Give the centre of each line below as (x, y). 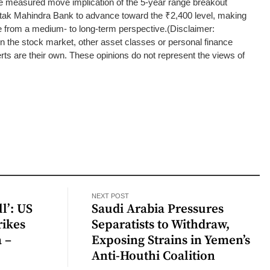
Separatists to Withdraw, (161, 224)
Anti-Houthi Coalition (154, 256)
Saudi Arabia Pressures (158, 209)
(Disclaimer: (191, 28)
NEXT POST (111, 196)
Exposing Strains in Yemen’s (171, 240)
